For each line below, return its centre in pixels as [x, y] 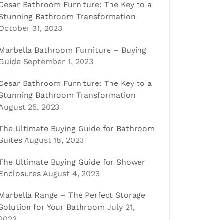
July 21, [121, 207]
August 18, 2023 [54, 140]
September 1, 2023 [58, 62]
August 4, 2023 [71, 174]
